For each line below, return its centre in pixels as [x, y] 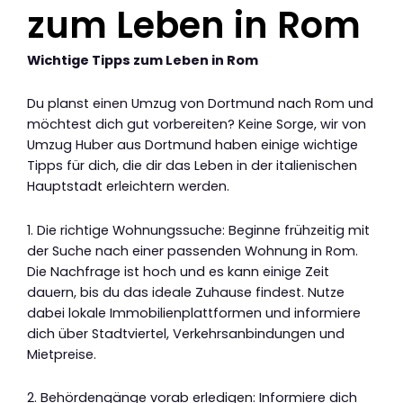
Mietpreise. [62, 354]
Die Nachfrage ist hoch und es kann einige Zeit [178, 271]
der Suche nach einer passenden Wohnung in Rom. [193, 251]
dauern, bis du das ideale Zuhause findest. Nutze [186, 292]
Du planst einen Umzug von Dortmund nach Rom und [200, 104]
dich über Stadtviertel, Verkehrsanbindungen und [186, 333]
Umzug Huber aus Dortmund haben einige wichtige [193, 145]
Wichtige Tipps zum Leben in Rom [143, 60]
